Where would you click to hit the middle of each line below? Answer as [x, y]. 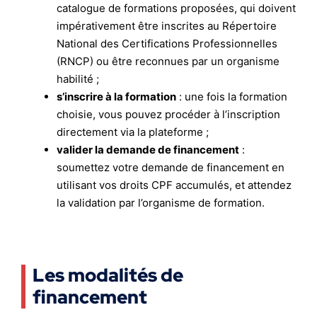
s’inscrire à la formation [116, 97]
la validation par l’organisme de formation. [161, 203]
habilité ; [78, 79]
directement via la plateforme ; [133, 132]
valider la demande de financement [148, 150]
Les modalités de [108, 275]
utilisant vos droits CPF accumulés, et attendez [174, 185]
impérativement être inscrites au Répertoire [167, 26]
